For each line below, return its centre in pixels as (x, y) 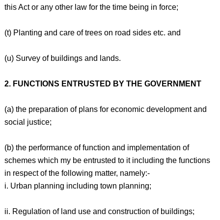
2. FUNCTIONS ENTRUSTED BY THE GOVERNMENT (103, 84)
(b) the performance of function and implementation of (96, 148)
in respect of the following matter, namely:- (77, 173)
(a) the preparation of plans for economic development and (105, 109)
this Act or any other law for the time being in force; (91, 7)
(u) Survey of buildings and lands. (62, 58)
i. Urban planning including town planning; (78, 186)
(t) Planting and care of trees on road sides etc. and (92, 33)
